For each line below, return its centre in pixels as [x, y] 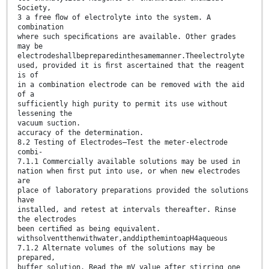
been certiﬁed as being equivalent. [89, 229]
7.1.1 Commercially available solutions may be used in [129, 162]
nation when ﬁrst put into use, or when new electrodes [129, 171]
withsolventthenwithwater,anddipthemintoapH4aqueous [122, 239]
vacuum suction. [49, 123]
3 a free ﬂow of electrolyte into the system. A [114, 18]
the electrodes [47, 219]
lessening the [45, 114]
